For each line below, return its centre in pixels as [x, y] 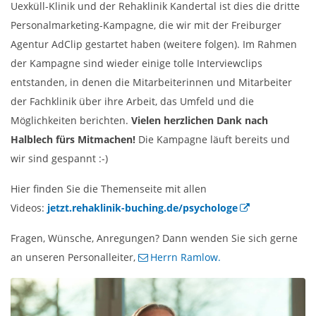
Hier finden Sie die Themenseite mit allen [109, 189]
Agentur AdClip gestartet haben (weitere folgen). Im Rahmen [154, 44]
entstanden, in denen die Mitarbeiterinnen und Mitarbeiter [151, 83]
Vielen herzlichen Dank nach [200, 121]
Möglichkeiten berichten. [71, 121]
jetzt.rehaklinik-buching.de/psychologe [142, 208]
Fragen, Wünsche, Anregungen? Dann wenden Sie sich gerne [154, 238]
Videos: [29, 208]
